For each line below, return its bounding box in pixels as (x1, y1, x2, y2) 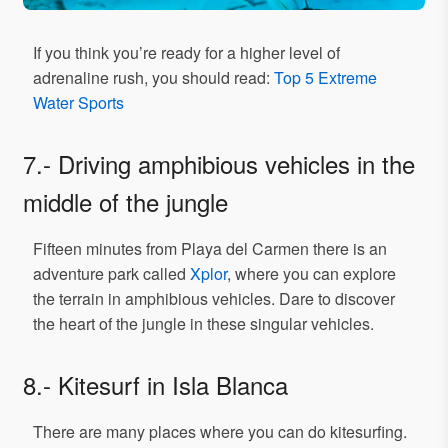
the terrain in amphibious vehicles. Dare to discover (33, 287, 395, 311)
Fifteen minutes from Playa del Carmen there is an (33, 237, 387, 261)
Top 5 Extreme (274, 66, 377, 90)
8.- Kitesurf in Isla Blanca (23, 367, 288, 403)
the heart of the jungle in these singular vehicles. (33, 312, 374, 336)
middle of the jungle (23, 184, 228, 220)
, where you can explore (227, 262, 396, 286)
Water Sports (33, 91, 124, 115)
